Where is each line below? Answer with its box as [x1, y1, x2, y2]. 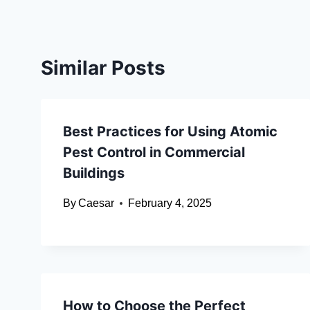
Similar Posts [41, 56, 165, 80]
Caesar [78, 197, 115, 210]
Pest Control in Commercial [63, 144, 245, 161]
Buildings [63, 165, 125, 182]
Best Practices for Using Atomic [63, 123, 277, 140]
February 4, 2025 [128, 197, 212, 210]
